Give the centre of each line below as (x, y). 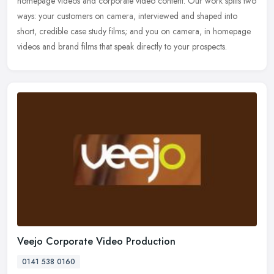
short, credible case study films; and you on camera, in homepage (134, 31)
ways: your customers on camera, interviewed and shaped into (127, 16)
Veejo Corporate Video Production (96, 242)
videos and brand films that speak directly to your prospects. (122, 46)
